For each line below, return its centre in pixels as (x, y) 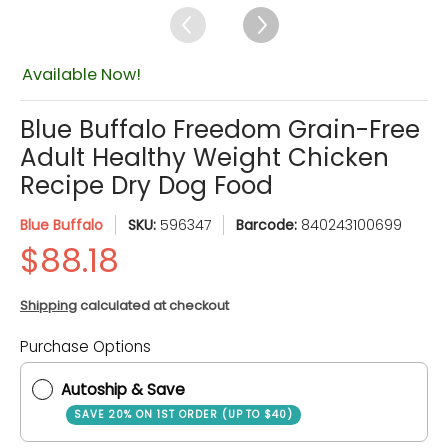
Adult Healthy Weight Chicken (204, 157)
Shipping (48, 306)
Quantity (152, 361)
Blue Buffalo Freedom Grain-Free (220, 129)
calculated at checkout (153, 306)
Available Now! (81, 74)
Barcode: (268, 224)
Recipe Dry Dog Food (146, 185)
